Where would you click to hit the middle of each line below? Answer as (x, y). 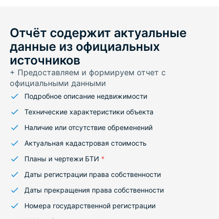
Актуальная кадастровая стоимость (86, 143)
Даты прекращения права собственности (94, 190)
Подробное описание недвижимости (86, 96)
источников (45, 60)
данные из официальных (85, 46)
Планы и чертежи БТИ (63, 159)
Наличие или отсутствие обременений (88, 127)
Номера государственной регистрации (90, 206)
